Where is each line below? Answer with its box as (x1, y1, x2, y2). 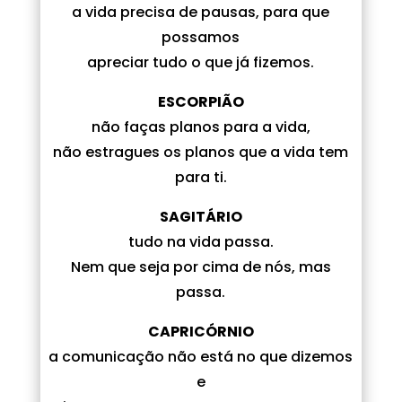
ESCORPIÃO (157, 91, 244, 112)
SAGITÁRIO (159, 205, 242, 227)
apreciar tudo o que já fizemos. (87, 51, 315, 73)
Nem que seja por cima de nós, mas (70, 256, 331, 277)
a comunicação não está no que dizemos (48, 345, 354, 367)
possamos (162, 26, 240, 48)
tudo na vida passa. (127, 231, 274, 252)
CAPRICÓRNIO (147, 320, 254, 342)
